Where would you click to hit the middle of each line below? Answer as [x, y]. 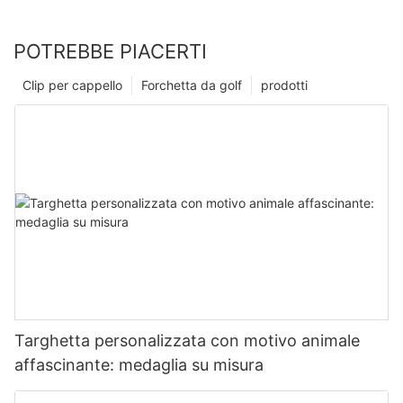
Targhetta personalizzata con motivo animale [187, 340]
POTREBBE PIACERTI [110, 51]
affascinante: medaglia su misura [139, 364]
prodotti [284, 85]
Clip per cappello [72, 85]
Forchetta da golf [192, 85]
